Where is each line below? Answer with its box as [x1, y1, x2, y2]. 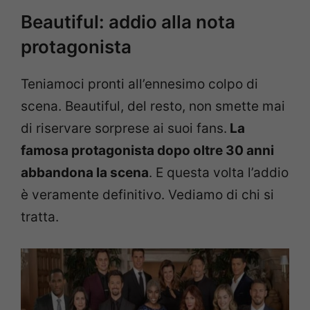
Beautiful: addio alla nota [21, 11, 235, 33]
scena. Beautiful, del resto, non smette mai [21, 98, 285, 115]
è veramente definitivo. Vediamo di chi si [21, 187, 274, 203]
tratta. [21, 209, 59, 226]
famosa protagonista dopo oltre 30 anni [21, 143, 274, 159]
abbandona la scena [21, 165, 149, 181]
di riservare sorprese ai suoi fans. [21, 120, 227, 137]
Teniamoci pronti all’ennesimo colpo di [21, 76, 258, 93]
